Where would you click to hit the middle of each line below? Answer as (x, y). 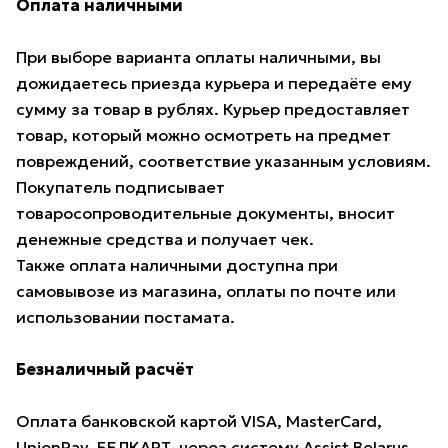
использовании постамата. (125, 317)
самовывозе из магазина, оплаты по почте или (206, 291)
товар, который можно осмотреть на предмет (203, 135)
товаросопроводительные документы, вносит (205, 213)
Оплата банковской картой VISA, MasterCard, (199, 421)
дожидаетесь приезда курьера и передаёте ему (214, 83)
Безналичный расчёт (105, 369)
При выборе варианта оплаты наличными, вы (198, 57)
